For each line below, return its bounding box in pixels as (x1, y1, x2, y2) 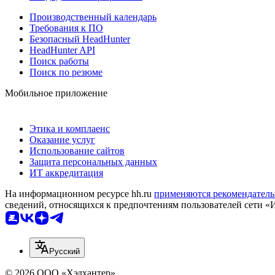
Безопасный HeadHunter (29, 33, 130, 44)
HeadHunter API (29, 44, 95, 55)
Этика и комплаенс (29, 123, 110, 134)
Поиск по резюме (29, 66, 103, 77)
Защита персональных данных (29, 156, 157, 167)
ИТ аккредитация (29, 167, 103, 178)
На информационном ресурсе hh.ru (5, 188, 154, 199)
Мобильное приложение (5, 87, 107, 98)
